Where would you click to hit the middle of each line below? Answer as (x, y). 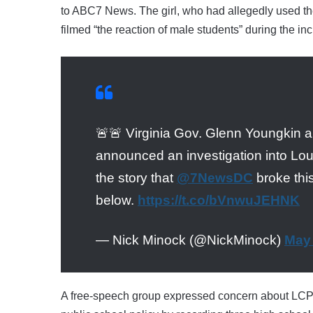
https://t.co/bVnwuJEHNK (219, 200)
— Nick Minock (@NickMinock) (190, 240)
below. (117, 200)
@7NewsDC (215, 177)
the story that (136, 177)
